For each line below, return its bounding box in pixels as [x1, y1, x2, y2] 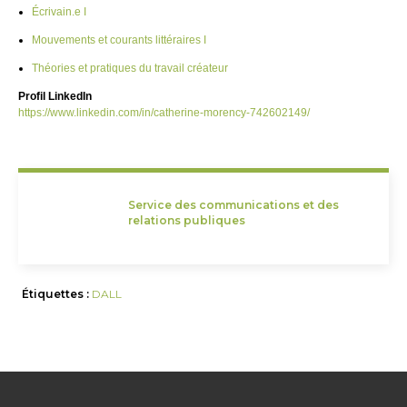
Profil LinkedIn [18, 89, 92, 103]
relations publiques [127, 213, 245, 228]
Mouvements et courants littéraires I [32, 34, 206, 47]
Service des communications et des [127, 198, 339, 213]
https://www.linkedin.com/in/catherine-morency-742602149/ [18, 105, 310, 119]
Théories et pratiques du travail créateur [32, 62, 228, 75]
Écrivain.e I [32, 5, 86, 19]
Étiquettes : [22, 287, 93, 302]
